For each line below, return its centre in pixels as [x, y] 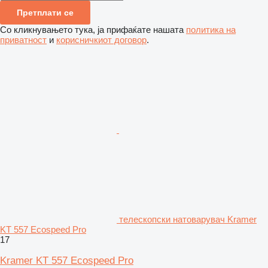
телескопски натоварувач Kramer [188, 219]
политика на [211, 29]
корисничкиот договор [101, 39]
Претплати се [45, 12]
